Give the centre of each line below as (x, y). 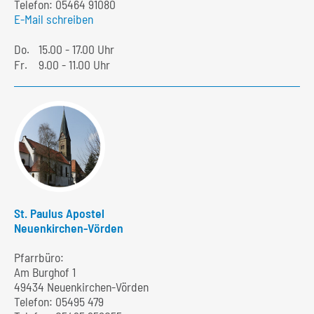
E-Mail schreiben (54, 19)
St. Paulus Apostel (59, 213)
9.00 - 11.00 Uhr (74, 64)
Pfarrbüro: (39, 258)
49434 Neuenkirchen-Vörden (81, 287)
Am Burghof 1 (45, 272)
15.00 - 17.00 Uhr (76, 49)
